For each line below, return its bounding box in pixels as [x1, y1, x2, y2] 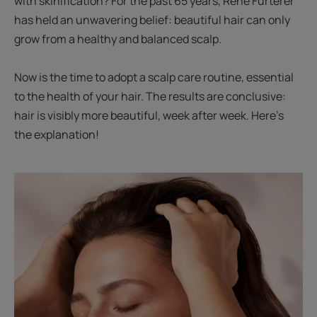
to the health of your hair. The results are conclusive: [14, 88, 286, 104]
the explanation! [14, 127, 99, 142]
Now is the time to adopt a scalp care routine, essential [14, 69, 294, 85]
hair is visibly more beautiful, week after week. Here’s [14, 108, 284, 123]
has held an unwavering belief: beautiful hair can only [14, 12, 290, 28]
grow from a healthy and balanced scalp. [14, 31, 221, 47]
